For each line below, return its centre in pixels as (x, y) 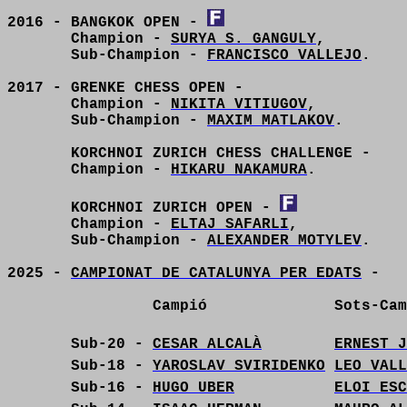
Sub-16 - (112, 388)
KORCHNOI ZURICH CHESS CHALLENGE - (221, 154)
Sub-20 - (112, 344)
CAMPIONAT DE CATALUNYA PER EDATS (216, 273)
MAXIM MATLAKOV (271, 121)
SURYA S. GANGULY (243, 39)
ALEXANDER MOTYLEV (284, 241)
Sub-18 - (112, 366)
